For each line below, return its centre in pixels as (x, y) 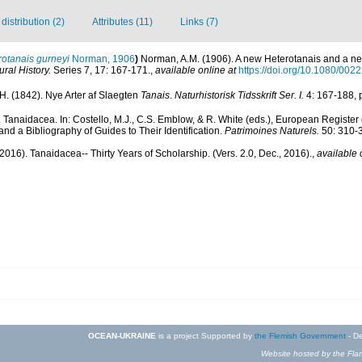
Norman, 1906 (102, 59)
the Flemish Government (300, 336)
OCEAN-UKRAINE (122, 336)
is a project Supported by (205, 336)
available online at (196, 71)
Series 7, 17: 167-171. (101, 71)
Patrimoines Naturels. (272, 131)
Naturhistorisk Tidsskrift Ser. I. (239, 95)
